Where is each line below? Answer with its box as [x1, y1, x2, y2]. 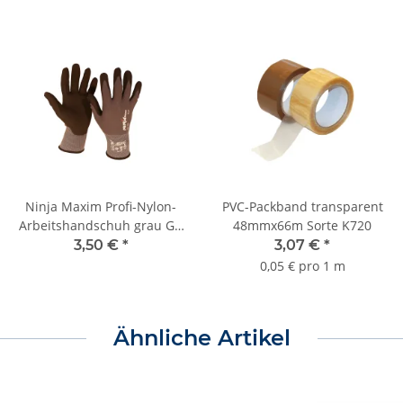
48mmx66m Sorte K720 [233, 217, 372, 235]
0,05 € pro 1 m [259, 257, 345, 275]
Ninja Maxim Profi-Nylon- [25, 198, 176, 216]
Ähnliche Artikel [112, 325, 291, 352]
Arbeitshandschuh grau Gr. [18, 217, 184, 235]
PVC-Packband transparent [221, 198, 383, 216]
